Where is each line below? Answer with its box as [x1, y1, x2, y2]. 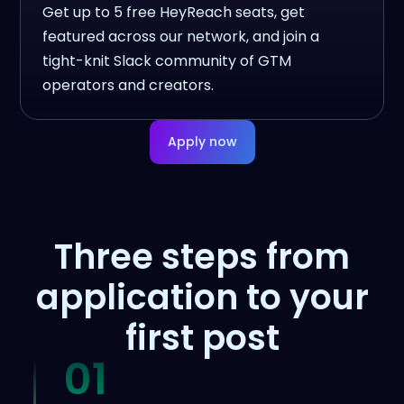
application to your [35, 273, 369, 321]
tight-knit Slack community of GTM [42, 50, 292, 71]
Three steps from [54, 233, 350, 280]
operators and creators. [42, 75, 215, 96]
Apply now [167, 133, 237, 151]
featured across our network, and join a [42, 26, 320, 47]
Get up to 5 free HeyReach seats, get [42, 2, 306, 23]
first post [124, 314, 280, 362]
